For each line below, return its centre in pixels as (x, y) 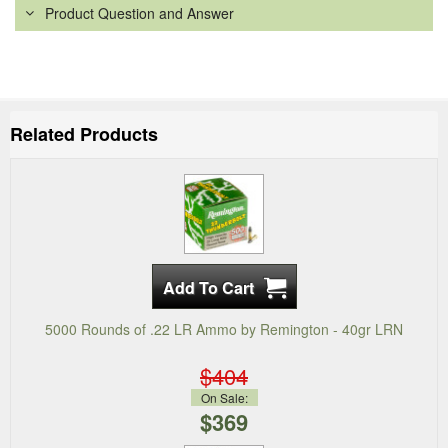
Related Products (84, 134)
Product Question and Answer (139, 13)
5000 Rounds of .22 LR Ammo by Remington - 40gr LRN (224, 329)
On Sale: (224, 398)
